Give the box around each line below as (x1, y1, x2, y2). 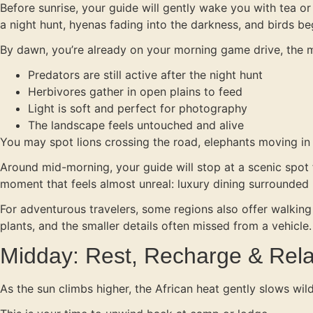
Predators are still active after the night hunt (28, 68, 263, 82)
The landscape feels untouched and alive (28, 118, 244, 132)
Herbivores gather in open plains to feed (28, 85, 242, 99)
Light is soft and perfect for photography (28, 101, 247, 115)
